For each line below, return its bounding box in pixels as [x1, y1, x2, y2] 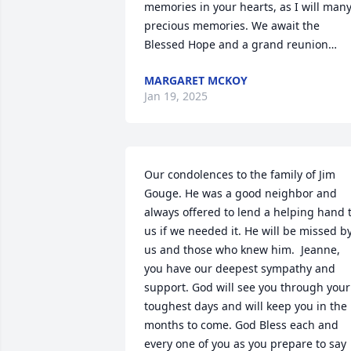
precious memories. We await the [144, 18, 320, 33]
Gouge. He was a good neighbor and [144, 186, 337, 201]
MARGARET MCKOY [144, 73, 248, 88]
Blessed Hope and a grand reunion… [144, 37, 337, 52]
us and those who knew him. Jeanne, [144, 242, 340, 257]
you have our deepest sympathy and [144, 261, 335, 276]
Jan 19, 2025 [144, 89, 208, 103]
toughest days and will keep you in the [144, 299, 347, 313]
